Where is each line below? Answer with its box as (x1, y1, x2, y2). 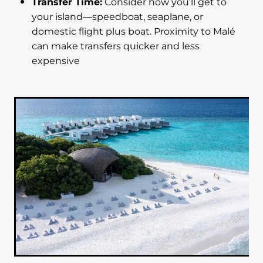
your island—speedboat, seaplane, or (32, 9, 203, 25)
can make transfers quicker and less (32, 39, 200, 55)
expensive (32, 53, 80, 69)
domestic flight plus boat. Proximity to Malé (32, 24, 235, 40)
